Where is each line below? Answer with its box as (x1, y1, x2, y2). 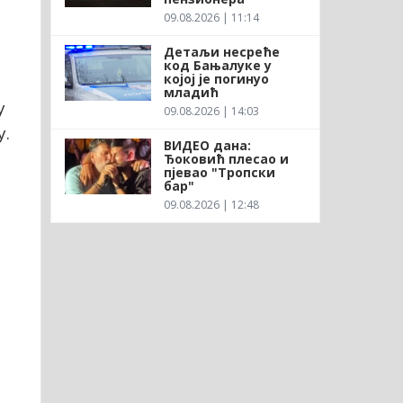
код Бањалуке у (163, 56, 272, 74)
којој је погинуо (163, 69, 269, 87)
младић (163, 83, 219, 101)
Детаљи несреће (163, 42, 280, 60)
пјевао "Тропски (163, 163, 275, 181)
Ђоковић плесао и (163, 149, 289, 167)
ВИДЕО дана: (163, 136, 251, 154)
